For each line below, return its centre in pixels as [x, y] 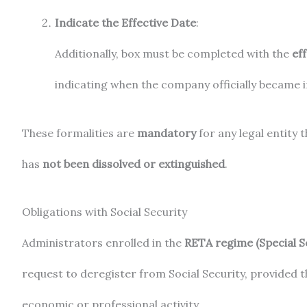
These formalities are [79, 133]
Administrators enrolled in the [103, 243]
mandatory [167, 133]
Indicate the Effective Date [125, 22]
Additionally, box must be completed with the [173, 53]
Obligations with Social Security [105, 212]
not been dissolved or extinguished [134, 163]
